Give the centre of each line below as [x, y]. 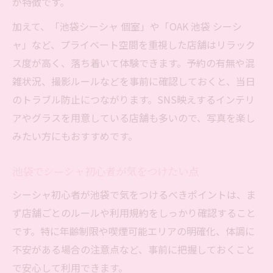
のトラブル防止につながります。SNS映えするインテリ [133, 100]
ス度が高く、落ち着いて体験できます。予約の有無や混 [133, 63]
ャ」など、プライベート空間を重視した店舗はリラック [134, 45]
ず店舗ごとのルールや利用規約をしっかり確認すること [134, 213]
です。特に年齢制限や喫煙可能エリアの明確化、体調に [133, 231]
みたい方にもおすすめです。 [75, 136]
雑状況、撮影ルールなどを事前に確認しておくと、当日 [134, 81]
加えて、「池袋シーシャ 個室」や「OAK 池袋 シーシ [127, 27]
